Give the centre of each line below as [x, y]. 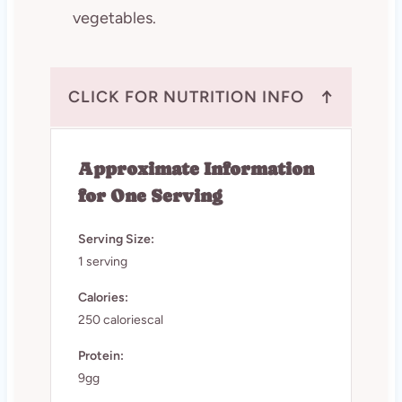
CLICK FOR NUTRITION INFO [186, 97]
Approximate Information [196, 170]
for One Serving [150, 197]
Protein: [100, 356]
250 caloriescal [120, 320]
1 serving [102, 262]
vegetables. [114, 18]
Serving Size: [116, 240]
